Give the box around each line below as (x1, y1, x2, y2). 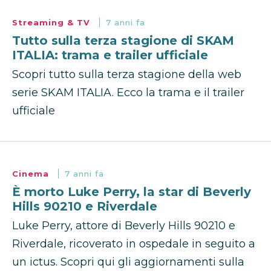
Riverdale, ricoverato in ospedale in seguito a (12, 237, 255, 251)
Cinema (12, 169, 52, 179)
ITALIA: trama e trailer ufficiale (12, 48, 208, 63)
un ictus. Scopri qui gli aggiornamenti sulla (12, 255, 244, 269)
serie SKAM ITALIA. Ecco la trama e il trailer (12, 86, 244, 100)
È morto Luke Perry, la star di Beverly (12, 184, 251, 200)
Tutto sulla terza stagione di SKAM (12, 33, 234, 48)
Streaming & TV (12, 18, 93, 28)
